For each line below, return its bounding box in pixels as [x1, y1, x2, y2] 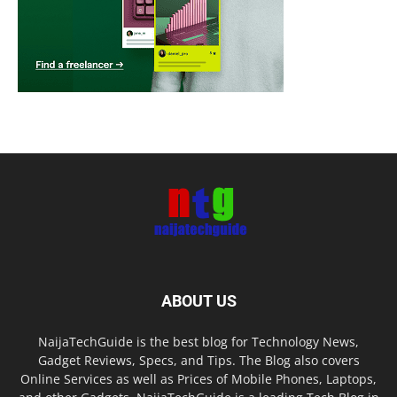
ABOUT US [160, 291, 237, 310]
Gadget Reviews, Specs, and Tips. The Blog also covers [37, 351, 360, 369]
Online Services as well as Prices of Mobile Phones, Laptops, [20, 370, 377, 387]
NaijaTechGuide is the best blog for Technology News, [38, 332, 359, 350]
